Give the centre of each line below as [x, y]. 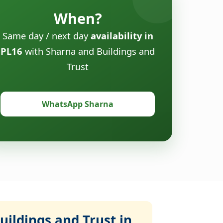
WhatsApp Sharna [78, 104]
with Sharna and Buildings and [89, 51]
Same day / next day [46, 35]
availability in [122, 35]
